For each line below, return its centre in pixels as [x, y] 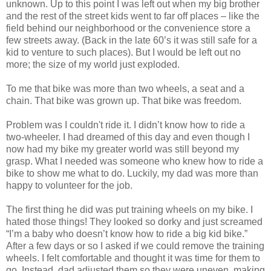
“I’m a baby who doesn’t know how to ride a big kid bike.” [127, 233]
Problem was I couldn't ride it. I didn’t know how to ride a [126, 125]
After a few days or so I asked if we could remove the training [135, 246]
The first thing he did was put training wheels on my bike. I [129, 209]
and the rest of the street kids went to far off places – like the [133, 16]
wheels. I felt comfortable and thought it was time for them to [133, 258]
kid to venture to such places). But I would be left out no [123, 52]
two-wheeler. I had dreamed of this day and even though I [128, 137]
